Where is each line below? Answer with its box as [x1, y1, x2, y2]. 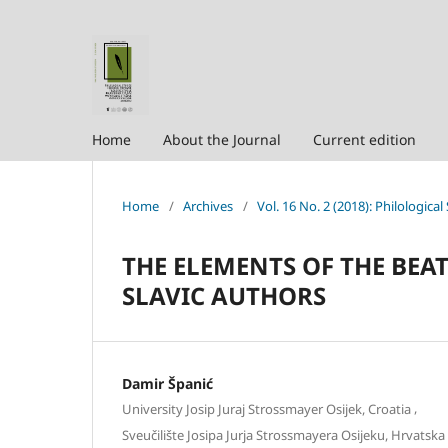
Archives [183, 196, 233, 215]
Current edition [313, 129, 416, 149]
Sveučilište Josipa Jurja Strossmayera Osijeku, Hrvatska [122, 425, 445, 444]
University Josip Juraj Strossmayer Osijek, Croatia [122, 400, 411, 419]
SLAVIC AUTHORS [122, 278, 326, 312]
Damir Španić [122, 373, 213, 393]
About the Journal [163, 129, 281, 149]
